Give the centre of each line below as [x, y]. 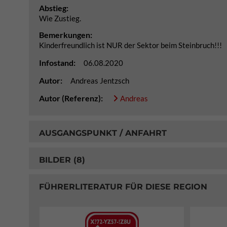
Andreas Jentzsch [100, 81]
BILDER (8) [62, 160]
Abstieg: [54, 8]
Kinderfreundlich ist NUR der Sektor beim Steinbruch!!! [130, 45]
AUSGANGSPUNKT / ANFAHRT [103, 133]
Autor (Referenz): [72, 98]
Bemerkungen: [66, 35]
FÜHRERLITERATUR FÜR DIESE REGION [123, 186]
